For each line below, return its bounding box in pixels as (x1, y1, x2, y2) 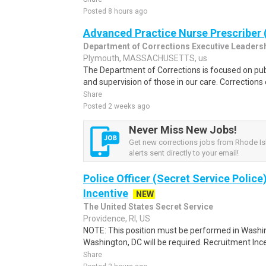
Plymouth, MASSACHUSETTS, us (83, 53, 207, 63)
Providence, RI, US (83, 214, 150, 223)
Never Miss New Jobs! (129, 123, 237, 136)
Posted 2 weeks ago (83, 102, 150, 110)
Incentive (83, 187, 128, 199)
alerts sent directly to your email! (129, 148, 239, 157)
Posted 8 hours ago (83, 7, 147, 15)
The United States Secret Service (83, 202, 213, 211)
